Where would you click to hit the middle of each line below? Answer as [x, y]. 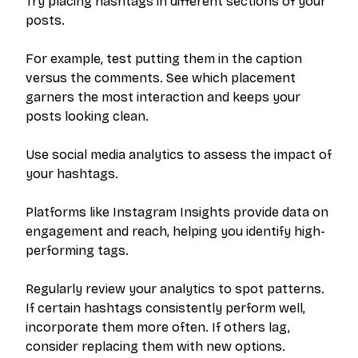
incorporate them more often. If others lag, [158, 327]
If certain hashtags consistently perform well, [165, 308]
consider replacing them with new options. [155, 346]
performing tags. [77, 251]
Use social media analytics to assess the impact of [179, 155]
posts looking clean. [87, 116]
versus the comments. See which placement [161, 78]
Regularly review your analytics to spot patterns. [175, 289]
